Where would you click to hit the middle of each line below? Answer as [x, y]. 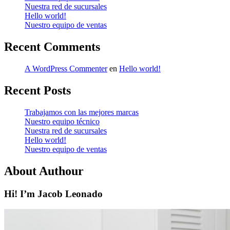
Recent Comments [52, 47]
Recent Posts [37, 90]
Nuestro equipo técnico [62, 121]
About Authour [44, 171]
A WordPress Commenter [66, 69]
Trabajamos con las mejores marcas [82, 112]
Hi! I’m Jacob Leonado [53, 194]
